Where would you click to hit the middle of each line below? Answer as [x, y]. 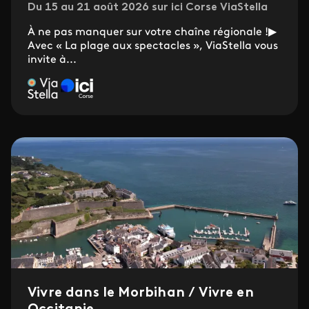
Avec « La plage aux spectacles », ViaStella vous [153, 46]
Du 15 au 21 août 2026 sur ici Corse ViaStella [148, 7]
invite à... [52, 60]
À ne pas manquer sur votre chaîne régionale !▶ [152, 32]
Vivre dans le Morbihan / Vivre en [141, 293]
